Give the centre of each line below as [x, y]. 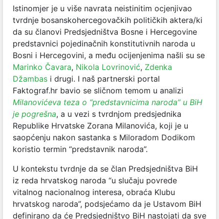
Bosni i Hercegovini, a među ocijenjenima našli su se [109, 55]
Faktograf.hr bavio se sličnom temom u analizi [98, 90]
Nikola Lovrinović [108, 67]
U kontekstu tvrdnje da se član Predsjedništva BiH [105, 169]
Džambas [30, 79]
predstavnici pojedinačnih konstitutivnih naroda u [104, 44]
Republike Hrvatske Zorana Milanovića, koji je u [100, 126]
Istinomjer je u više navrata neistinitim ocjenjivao [102, 8]
